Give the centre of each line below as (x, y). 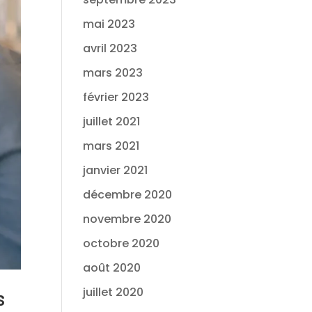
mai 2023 (109, 24)
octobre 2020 (122, 243)
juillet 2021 (112, 122)
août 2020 (112, 268)
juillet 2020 (114, 292)
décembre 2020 (128, 195)
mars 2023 (113, 73)
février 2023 (116, 97)
